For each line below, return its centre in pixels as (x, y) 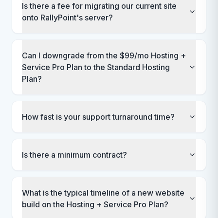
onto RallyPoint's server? (67, 18)
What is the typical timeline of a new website (103, 193)
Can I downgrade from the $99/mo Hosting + (104, 55)
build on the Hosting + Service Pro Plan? (95, 204)
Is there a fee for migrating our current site (99, 6)
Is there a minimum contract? (74, 155)
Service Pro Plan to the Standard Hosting (96, 67)
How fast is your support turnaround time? (98, 117)
